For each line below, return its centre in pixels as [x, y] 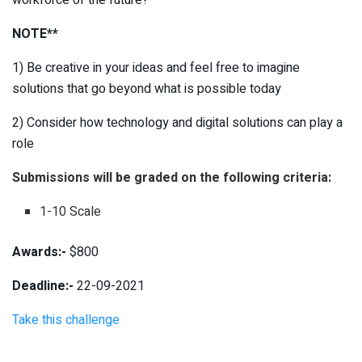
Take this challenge [66, 320]
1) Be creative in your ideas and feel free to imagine [156, 67]
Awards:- [39, 252]
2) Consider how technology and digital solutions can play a [177, 122]
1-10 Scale [71, 211]
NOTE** [35, 34]
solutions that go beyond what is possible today [147, 88]
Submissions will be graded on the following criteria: [172, 177]
